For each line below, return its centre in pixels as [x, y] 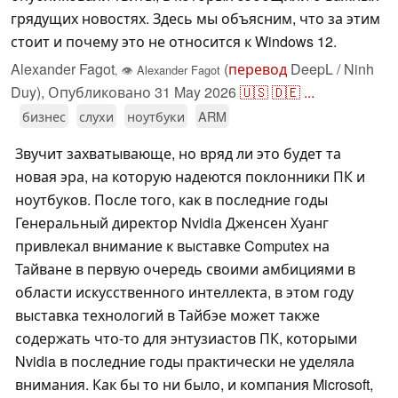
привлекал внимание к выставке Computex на [172, 246]
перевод [258, 69]
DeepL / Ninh [330, 69]
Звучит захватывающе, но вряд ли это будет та [178, 154]
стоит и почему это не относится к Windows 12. [174, 42]
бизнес [44, 116]
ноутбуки [156, 116]
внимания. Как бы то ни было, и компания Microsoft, [194, 385]
